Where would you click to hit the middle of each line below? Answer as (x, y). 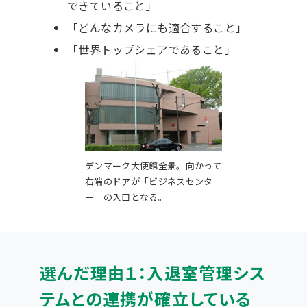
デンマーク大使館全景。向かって (153, 165)
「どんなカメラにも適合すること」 (157, 27)
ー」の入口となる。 (126, 197)
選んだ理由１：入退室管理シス (152, 272)
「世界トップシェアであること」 (151, 49)
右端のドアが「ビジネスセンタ (149, 181)
